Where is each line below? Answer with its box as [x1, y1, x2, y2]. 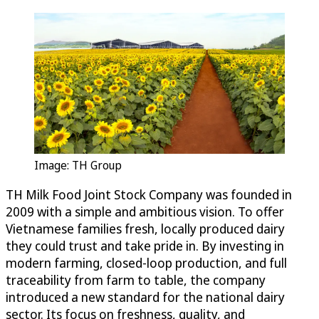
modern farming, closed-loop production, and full [6, 253, 287, 271]
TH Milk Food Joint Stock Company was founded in [6, 185, 292, 203]
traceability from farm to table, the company [6, 271, 266, 288]
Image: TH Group [34, 157, 122, 173]
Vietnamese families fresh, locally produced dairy [6, 219, 285, 237]
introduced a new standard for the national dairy [6, 288, 285, 305]
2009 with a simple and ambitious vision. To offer [6, 202, 284, 220]
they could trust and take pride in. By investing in [6, 236, 284, 254]
